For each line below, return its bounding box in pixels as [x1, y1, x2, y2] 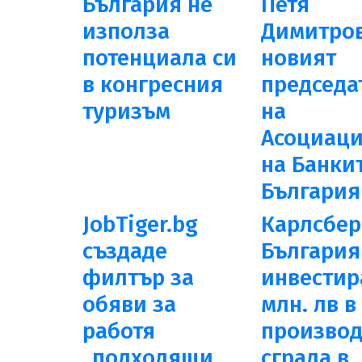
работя [82, 318, 155, 344]
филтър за [82, 264, 194, 291]
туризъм [82, 98, 170, 124]
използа [82, 18, 170, 44]
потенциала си [82, 44, 237, 71]
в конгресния [82, 71, 223, 98]
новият [261, 44, 337, 71]
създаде [82, 238, 167, 264]
